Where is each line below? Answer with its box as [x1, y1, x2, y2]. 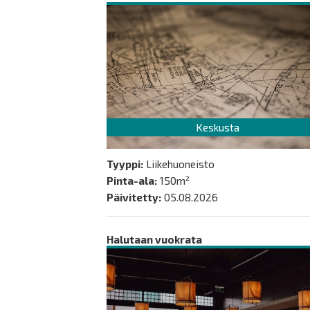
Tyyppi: [107, 158, 143, 170]
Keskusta [196, 120, 240, 134]
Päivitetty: [107, 191, 161, 203]
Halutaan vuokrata [107, 233, 202, 246]
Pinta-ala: [107, 174, 157, 187]
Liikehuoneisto [146, 158, 215, 170]
